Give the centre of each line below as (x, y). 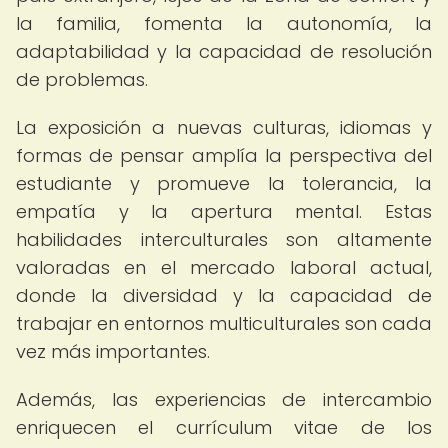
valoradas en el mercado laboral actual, (224, 267)
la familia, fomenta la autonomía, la (224, 23)
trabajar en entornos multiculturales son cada (224, 323)
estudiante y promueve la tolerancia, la (224, 183)
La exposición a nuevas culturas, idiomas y (224, 127)
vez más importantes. (113, 351)
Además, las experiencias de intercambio (224, 399)
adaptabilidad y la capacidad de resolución (224, 51)
